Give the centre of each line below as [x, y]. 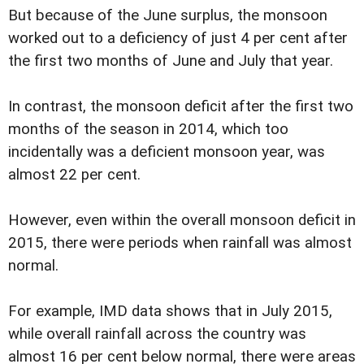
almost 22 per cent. [74, 174]
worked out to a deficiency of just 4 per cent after [178, 38]
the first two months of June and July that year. [171, 61]
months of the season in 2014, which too [148, 129]
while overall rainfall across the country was [157, 334]
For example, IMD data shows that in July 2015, [170, 311]
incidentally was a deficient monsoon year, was [167, 152]
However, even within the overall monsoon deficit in [182, 220]
